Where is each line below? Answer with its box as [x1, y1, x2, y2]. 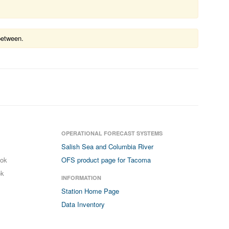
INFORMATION [61, 174, 102, 181]
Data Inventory [61, 199, 105, 209]
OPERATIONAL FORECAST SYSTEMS [61, 129, 163, 137]
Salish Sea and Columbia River [61, 142, 154, 151]
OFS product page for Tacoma [61, 155, 151, 165]
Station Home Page [61, 186, 120, 196]
